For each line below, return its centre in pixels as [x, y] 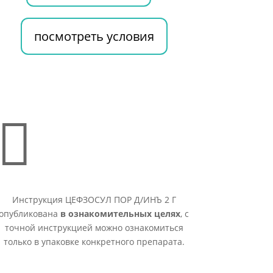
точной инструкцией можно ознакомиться [94, 228]
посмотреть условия [94, 36]
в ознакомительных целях [121, 214]
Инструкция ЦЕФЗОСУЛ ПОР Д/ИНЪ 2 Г [94, 200]
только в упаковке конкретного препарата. [94, 242]
